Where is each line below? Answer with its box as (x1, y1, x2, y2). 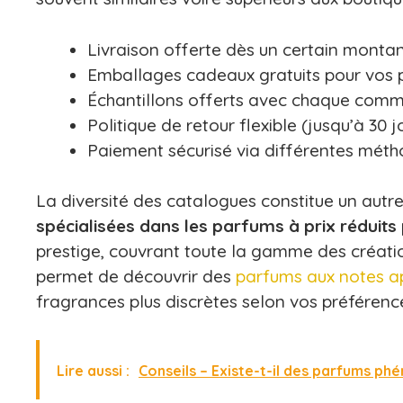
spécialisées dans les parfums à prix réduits (36, 215, 397, 237)
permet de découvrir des (36, 265, 236, 287)
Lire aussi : (57, 361, 130, 380)
